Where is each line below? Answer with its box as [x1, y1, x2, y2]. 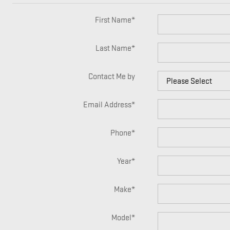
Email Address [83, 100, 131, 110]
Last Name [95, 44, 131, 53]
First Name [94, 15, 131, 25]
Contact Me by [88, 72, 135, 82]
